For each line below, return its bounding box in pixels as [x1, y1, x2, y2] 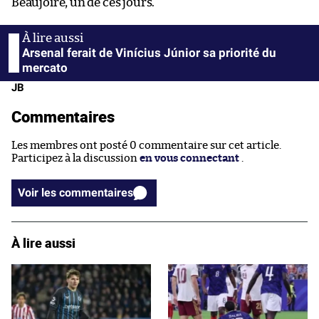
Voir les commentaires [59, 186, 133, 200]
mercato [22, 61, 68, 75]
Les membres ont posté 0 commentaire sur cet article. [11, 140, 281, 152]
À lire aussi [11, 234, 75, 252]
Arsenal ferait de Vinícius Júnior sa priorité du [22, 46, 276, 61]
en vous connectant [140, 153, 239, 164]
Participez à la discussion [11, 153, 140, 164]
